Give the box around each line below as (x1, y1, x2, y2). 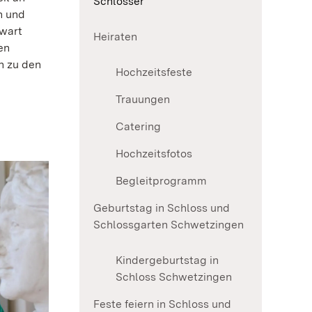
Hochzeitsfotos (116, 147, 192, 161)
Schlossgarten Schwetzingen (93, 218, 244, 232)
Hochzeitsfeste (116, 65, 192, 79)
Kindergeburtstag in (116, 253, 219, 267)
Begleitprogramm (116, 174, 207, 188)
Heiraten (93, 30, 137, 44)
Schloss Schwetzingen (116, 270, 232, 284)
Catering (116, 120, 161, 134)
